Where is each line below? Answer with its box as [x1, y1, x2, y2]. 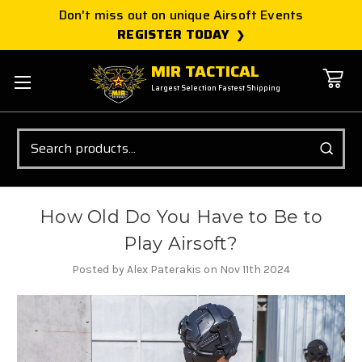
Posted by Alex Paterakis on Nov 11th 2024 [72, 262, 290, 276]
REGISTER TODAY [117, 24, 230, 44]
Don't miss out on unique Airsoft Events [58, 5, 304, 25]
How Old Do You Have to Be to [40, 205, 322, 228]
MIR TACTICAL [151, 58, 260, 85]
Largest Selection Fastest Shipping [151, 82, 281, 95]
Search [17, 127, 53, 145]
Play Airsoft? [124, 232, 238, 255]
